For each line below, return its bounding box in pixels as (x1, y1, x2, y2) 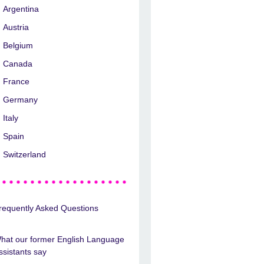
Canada (3, 58, 33, 68)
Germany (3, 95, 38, 105)
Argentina (3, 4, 39, 14)
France (3, 77, 30, 87)
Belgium (3, 40, 34, 50)
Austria (3, 22, 29, 32)
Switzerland (3, 149, 47, 159)
